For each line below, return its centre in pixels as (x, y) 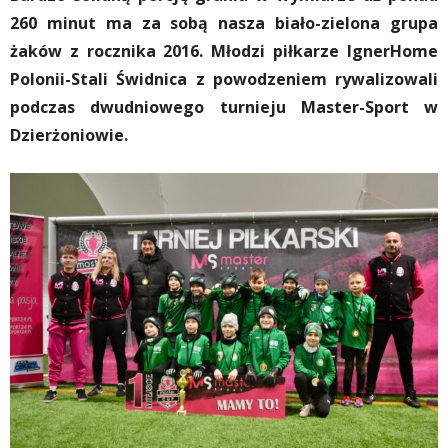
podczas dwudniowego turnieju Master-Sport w (224, 107)
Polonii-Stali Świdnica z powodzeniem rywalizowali (224, 79)
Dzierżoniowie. (69, 135)
